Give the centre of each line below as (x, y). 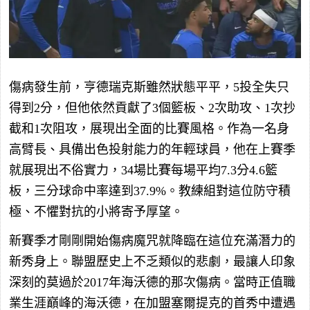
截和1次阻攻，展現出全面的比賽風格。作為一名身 (149, 129)
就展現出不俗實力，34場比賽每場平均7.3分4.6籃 (143, 171)
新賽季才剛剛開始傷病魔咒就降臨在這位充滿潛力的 (152, 241)
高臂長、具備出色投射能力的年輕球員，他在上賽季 (152, 150)
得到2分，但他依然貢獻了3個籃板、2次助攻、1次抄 (152, 108)
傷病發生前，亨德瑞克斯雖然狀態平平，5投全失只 (149, 88)
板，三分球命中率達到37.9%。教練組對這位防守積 (150, 191)
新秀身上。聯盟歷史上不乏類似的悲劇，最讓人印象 (152, 262)
